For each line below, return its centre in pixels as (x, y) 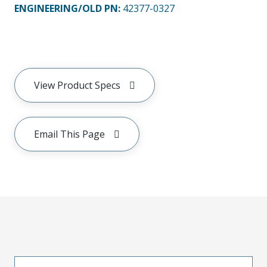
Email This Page (69, 134)
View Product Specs (77, 85)
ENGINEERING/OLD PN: (69, 8)
